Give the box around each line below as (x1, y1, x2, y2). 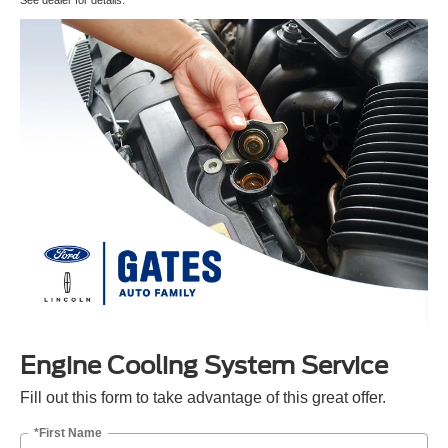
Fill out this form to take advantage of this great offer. (20, 388, 386, 406)
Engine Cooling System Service (20, 350, 388, 380)
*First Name (34, 425, 102, 440)
